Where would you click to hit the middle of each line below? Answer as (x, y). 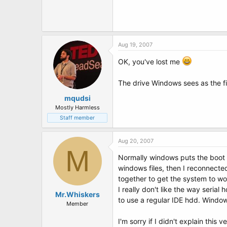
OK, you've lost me (150, 62)
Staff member (77, 118)
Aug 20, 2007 (136, 141)
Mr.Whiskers (77, 194)
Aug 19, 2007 (135, 45)
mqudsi (77, 98)
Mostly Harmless (77, 107)
